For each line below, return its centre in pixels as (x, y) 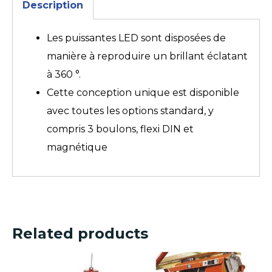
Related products (80, 233)
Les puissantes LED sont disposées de (136, 38)
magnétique (77, 147)
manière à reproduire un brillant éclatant (147, 56)
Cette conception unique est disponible (143, 92)
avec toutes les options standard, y (130, 110)
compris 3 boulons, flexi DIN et (120, 129)
